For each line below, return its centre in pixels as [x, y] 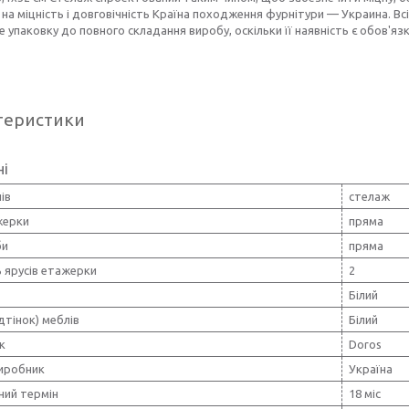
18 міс [365, 393]
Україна [371, 368]
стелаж [369, 196]
